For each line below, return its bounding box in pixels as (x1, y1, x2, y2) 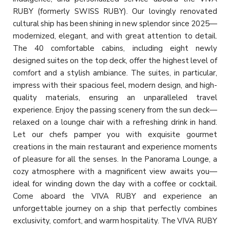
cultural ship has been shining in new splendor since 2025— (13, 18, 217, 29)
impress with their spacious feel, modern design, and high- (13, 80, 217, 90)
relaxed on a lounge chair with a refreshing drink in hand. (13, 117, 217, 127)
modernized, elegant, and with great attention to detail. (13, 30, 217, 41)
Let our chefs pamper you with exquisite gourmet (13, 129, 217, 140)
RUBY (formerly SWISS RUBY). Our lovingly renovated (13, 6, 217, 16)
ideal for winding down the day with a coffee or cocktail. (13, 178, 217, 189)
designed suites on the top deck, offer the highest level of (13, 55, 217, 66)
